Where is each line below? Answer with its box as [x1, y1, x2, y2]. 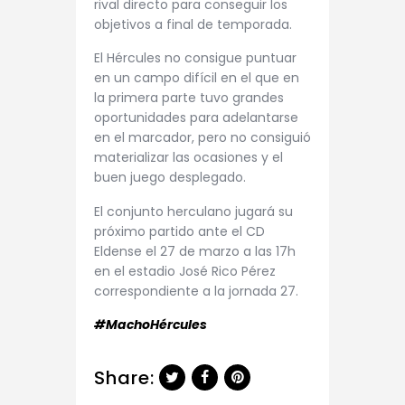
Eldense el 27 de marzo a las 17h [94, 241, 296, 260]
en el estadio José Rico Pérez [94, 261, 276, 280]
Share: [94, 365, 155, 391]
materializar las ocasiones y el [94, 148, 283, 167]
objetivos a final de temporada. [94, 15, 296, 34]
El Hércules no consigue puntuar [94, 49, 297, 68]
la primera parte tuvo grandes [94, 89, 284, 108]
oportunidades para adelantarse [94, 108, 298, 127]
